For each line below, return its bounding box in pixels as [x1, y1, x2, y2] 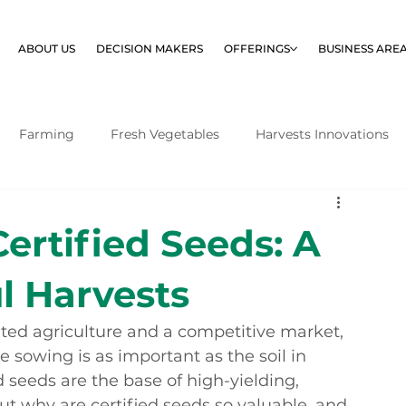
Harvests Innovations [256, 125, 389, 142]
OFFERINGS [224, 42, 291, 55]
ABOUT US [18, 42, 76, 55]
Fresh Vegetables [111, 125, 219, 142]
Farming [19, 125, 74, 142]
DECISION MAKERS [96, 42, 204, 55]
